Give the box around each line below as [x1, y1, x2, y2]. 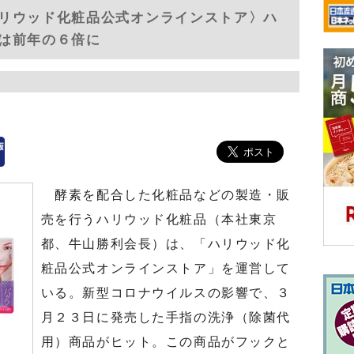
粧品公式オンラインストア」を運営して [40, 262, 291, 275]
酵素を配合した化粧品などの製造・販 [40, 188, 291, 201]
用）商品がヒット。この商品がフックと [40, 335, 291, 348]
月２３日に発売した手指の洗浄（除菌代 [40, 311, 291, 324]
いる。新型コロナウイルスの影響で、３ [40, 286, 291, 299]
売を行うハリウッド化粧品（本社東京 [40, 213, 277, 226]
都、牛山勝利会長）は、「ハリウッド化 [40, 237, 291, 250]
